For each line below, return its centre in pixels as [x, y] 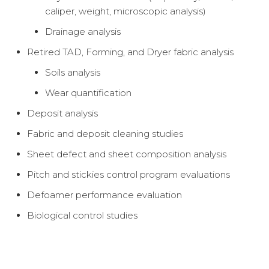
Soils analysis [73, 72]
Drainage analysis [83, 32]
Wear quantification [88, 93]
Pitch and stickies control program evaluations [128, 174]
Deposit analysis [62, 113]
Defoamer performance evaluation [104, 195]
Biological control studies [82, 215]
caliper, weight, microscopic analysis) [125, 11]
